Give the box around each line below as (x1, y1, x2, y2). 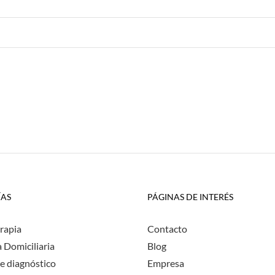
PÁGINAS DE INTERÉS (147, 192, 233, 202)
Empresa (147, 257, 184, 269)
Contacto (147, 223, 187, 234)
